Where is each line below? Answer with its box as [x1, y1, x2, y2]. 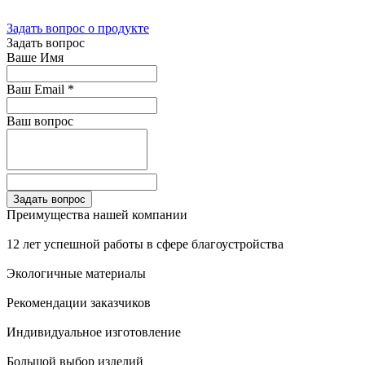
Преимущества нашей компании [7, 207, 187, 222]
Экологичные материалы [7, 266, 146, 280]
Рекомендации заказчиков [7, 295, 151, 310]
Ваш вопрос [7, 113, 73, 128]
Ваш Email [7, 81, 68, 96]
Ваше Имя [7, 50, 64, 64]
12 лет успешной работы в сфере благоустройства [7, 236, 284, 251]
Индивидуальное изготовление [7, 324, 181, 339]
